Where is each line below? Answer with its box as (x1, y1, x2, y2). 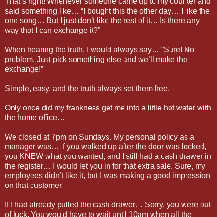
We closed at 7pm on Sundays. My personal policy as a (5, 132, 194, 141)
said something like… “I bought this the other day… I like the (5, 6, 210, 15)
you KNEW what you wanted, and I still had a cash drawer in (5, 152, 211, 160)
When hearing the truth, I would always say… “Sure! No (5, 45, 194, 54)
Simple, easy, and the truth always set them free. (5, 84, 170, 93)
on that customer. (5, 181, 63, 189)
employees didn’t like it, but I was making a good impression (5, 171, 210, 180)
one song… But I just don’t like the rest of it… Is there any (5, 16, 200, 25)
